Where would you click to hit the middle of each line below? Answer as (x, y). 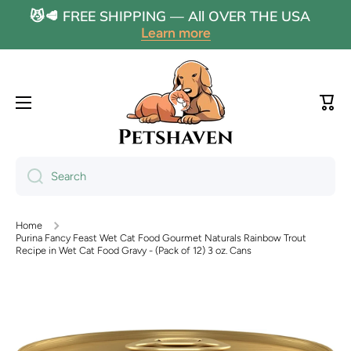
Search (69, 176)
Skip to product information (95, 296)
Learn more (175, 33)
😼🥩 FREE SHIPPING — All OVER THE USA (175, 16)
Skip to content (61, 18)
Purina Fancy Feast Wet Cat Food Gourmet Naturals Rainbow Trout (161, 238)
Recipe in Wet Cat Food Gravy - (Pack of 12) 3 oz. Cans (134, 251)
